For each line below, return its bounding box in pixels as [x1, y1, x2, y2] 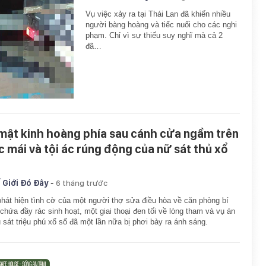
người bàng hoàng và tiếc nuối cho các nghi [85, 20, 237, 29]
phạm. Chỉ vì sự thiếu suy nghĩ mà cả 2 [85, 31, 223, 40]
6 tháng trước [56, 178, 107, 188]
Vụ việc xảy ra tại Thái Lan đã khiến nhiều [85, 9, 230, 18]
